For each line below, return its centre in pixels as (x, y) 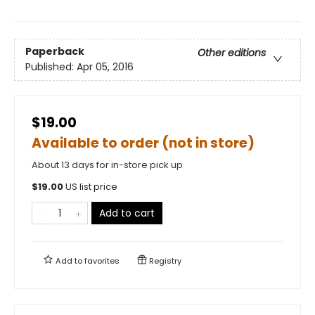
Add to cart (127, 213)
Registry (164, 261)
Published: (51, 67)
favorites (102, 261)
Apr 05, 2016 (105, 67)
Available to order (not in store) (143, 143)
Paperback (55, 52)
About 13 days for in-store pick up (107, 165)
